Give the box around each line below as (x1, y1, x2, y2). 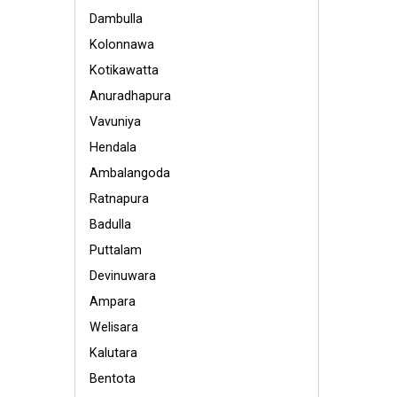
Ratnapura (90, 191, 149, 206)
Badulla (90, 217, 131, 232)
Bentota (90, 371, 136, 386)
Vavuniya (90, 114, 141, 129)
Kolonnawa (90, 37, 154, 52)
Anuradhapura (90, 89, 171, 104)
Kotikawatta (90, 63, 159, 78)
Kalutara (90, 346, 137, 361)
